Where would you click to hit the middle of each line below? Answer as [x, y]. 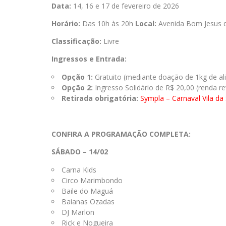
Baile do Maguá [87, 191]
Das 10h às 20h [108, 23]
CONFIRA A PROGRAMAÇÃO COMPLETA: [121, 134]
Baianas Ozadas [88, 202]
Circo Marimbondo [92, 180]
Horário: [66, 23]
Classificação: [76, 41]
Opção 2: [77, 88]
